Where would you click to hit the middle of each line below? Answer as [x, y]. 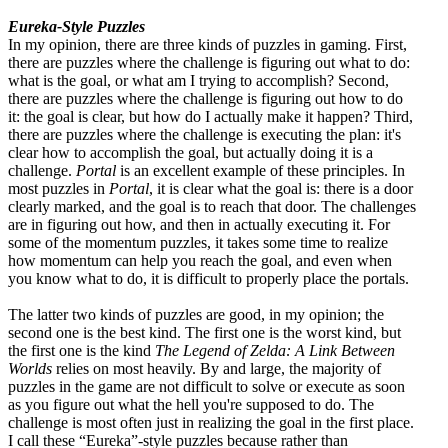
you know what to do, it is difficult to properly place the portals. [208, 278]
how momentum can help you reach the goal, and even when [200, 260]
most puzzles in [58, 188]
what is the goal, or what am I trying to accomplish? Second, [198, 80]
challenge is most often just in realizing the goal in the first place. [211, 422]
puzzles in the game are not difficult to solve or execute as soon [206, 386]
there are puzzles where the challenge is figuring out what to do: [209, 62]
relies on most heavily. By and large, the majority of [216, 368]
